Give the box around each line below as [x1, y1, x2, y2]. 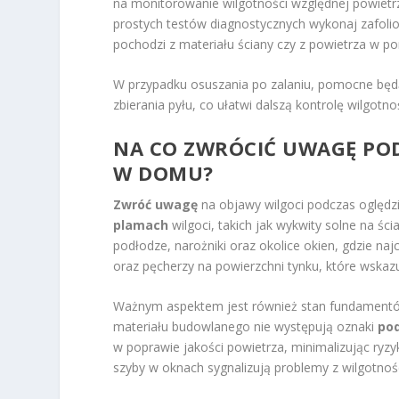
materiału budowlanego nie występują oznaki [113, 318, 379, 335]
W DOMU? [113, 159, 214, 186]
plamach [113, 216, 169, 233]
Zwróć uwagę [113, 195, 199, 213]
